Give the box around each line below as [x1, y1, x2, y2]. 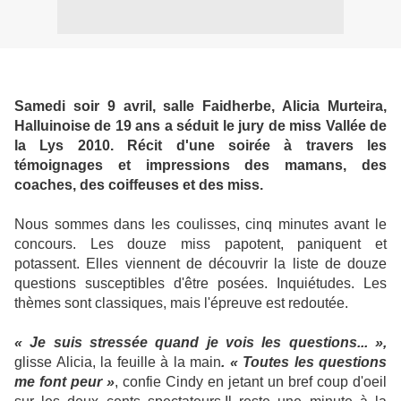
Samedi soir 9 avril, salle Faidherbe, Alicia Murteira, [14, 98, 387, 114]
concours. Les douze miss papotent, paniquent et [14, 236, 387, 252]
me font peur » [14, 374, 115, 389]
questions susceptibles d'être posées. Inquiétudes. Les [14, 276, 387, 291]
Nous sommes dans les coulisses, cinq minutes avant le [14, 217, 387, 232]
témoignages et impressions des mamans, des [14, 158, 387, 173]
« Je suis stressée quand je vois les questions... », [14, 335, 387, 350]
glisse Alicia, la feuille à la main [14, 354, 221, 370]
